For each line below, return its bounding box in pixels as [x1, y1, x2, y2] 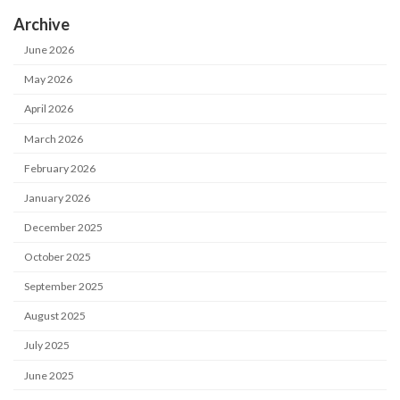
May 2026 [24, 72, 73, 87]
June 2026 [24, 43, 75, 57]
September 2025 [24, 279, 104, 294]
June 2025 [24, 368, 75, 382]
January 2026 [24, 190, 91, 204]
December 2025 [24, 220, 104, 234]
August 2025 [24, 309, 87, 323]
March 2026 [24, 131, 84, 146]
